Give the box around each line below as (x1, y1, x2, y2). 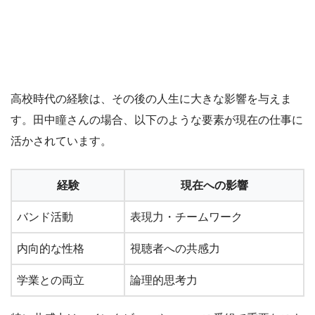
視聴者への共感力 (130, 242, 220, 255)
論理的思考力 (130, 274, 198, 286)
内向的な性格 (17, 242, 84, 255)
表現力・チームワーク (130, 210, 243, 223)
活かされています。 (11, 134, 112, 147)
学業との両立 (17, 274, 84, 286)
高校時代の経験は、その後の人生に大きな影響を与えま (11, 92, 292, 105)
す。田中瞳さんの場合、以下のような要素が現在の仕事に (11, 113, 303, 126)
